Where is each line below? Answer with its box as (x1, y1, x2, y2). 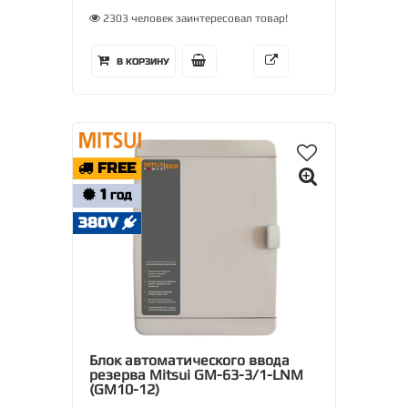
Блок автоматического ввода (89, 352, 290, 369)
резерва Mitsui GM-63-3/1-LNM (89, 366, 303, 383)
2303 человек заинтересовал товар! (100, 12, 288, 25)
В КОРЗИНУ (114, 56, 169, 67)
